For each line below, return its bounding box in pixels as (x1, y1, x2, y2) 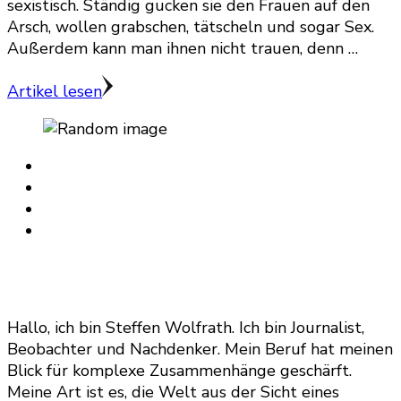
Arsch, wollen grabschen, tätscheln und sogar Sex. (7, 16, 374, 38)
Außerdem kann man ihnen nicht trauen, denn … (7, 38, 358, 60)
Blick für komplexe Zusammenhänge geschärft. (7, 360, 352, 382)
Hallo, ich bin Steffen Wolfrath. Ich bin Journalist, (7, 317, 364, 339)
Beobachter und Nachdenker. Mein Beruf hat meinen (7, 338, 393, 361)
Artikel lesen (7, 81, 102, 103)
